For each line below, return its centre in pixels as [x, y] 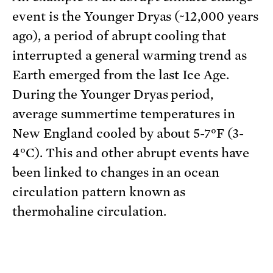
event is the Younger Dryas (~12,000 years [136, 16]
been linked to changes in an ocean [116, 172]
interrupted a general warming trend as [130, 55]
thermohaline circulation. [89, 211]
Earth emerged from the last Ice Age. [121, 75]
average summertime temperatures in [124, 114]
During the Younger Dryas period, [113, 94]
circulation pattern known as [99, 192]
